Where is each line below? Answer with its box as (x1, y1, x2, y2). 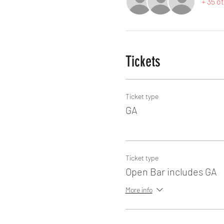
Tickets (125, 52, 160, 70)
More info (125, 185, 152, 194)
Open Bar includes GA (125, 165, 217, 177)
